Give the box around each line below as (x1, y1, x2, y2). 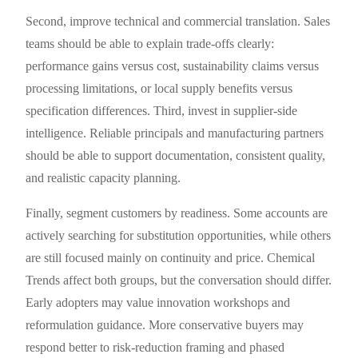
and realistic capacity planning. (26, 171, 181, 185)
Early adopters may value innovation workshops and (26, 296, 291, 310)
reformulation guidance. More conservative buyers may (26, 318, 304, 332)
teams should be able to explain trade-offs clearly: (26, 37, 275, 51)
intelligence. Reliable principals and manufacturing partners (26, 126, 324, 141)
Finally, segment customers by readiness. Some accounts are (26, 206, 328, 221)
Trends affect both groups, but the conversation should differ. (26, 273, 332, 288)
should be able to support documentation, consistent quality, (26, 149, 326, 163)
